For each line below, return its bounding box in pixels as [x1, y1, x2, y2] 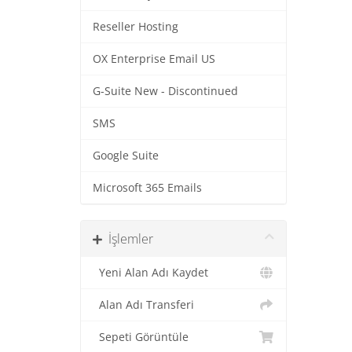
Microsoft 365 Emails [93, 181, 202, 195]
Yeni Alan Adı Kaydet [93, 266, 208, 280]
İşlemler [102, 230, 153, 247]
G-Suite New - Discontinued [93, 84, 238, 98]
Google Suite [93, 148, 159, 163]
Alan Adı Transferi [93, 298, 194, 312]
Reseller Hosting [93, 20, 178, 34]
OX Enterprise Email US [93, 52, 215, 66]
